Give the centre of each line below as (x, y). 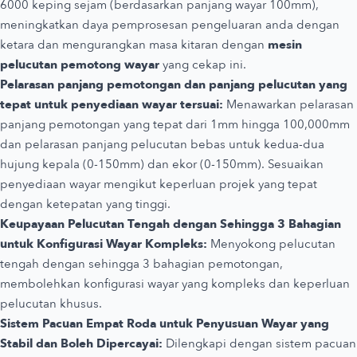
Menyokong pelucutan (271, 243)
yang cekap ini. (203, 64)
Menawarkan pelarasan (288, 104)
